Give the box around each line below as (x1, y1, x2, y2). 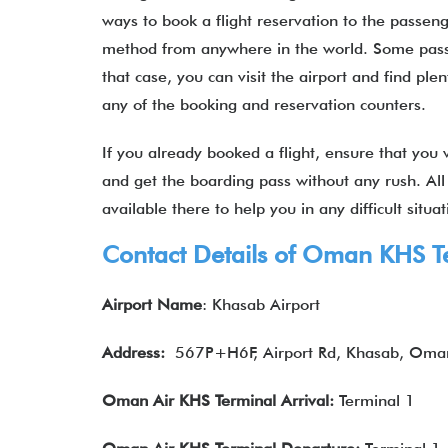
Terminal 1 (334, 391, 415, 410)
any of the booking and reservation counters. (102, 95, 436, 114)
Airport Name (102, 295, 202, 314)
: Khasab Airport (202, 295, 320, 314)
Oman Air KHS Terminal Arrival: (102, 391, 334, 410)
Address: (102, 343, 175, 362)
